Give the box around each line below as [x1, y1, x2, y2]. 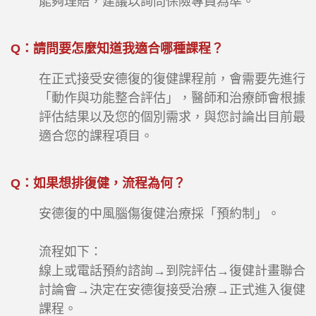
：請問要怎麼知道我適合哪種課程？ [20, 42, 224, 56]
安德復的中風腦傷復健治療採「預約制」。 [39, 207, 280, 221]
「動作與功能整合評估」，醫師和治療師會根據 [39, 91, 305, 106]
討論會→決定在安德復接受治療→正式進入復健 [39, 283, 305, 298]
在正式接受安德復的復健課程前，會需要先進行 [39, 72, 305, 87]
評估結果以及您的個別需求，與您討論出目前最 [39, 110, 305, 125]
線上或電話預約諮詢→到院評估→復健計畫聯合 [39, 264, 305, 279]
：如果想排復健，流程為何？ [20, 176, 186, 191]
